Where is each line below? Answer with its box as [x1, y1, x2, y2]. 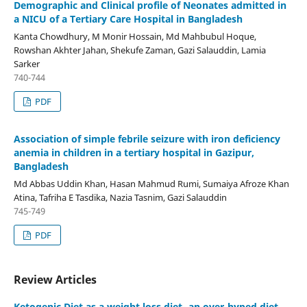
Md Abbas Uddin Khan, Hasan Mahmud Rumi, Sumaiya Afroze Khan [13, 177, 289, 190]
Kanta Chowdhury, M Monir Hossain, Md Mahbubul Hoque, [13, 30, 256, 43]
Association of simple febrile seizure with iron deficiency [13, 132, 280, 145]
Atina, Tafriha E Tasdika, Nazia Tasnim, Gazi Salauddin [13, 191, 227, 204]
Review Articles [13, 271, 97, 287]
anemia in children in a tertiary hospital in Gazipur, [13, 146, 254, 159]
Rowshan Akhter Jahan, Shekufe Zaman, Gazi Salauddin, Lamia [13, 44, 266, 57]
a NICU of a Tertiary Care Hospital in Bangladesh [13, 12, 243, 26]
